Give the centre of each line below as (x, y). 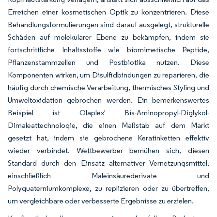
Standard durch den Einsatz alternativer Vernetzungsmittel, (108, 163)
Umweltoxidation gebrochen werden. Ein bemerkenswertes (108, 100)
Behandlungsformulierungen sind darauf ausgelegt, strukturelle (108, 24)
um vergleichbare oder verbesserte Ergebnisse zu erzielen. (101, 201)
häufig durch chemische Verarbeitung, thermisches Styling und (108, 87)
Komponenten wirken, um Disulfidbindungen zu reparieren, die (108, 75)
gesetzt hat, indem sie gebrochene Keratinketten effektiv (108, 138)
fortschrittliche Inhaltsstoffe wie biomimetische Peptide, (108, 50)
